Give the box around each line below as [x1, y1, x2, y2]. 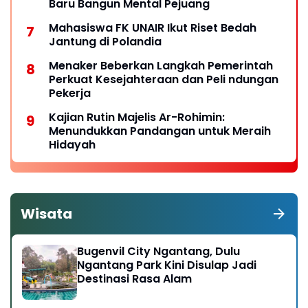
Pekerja [49, 85, 91, 101]
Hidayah [49, 136, 96, 153]
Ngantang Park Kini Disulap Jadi [77, 256, 256, 273]
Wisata [21, 203, 72, 223]
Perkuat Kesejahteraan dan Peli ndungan [49, 71, 278, 87]
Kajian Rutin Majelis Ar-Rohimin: [49, 109, 225, 125]
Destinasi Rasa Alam [77, 270, 192, 287]
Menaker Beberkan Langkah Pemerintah [49, 57, 273, 74]
